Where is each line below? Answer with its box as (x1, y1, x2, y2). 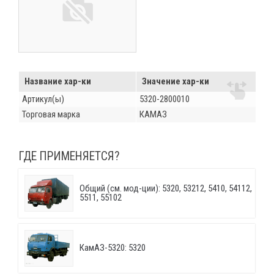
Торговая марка (22, 108, 80, 120)
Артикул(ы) (22, 93, 64, 105)
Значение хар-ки (142, 75, 209, 87)
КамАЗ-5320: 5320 (80, 242, 146, 254)
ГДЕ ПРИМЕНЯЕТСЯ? (18, 149, 120, 163)
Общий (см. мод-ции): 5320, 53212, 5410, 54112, (80, 183, 252, 194)
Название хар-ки (24, 75, 91, 87)
